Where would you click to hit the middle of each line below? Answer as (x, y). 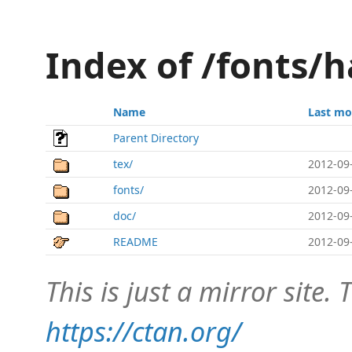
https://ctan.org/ (143, 331)
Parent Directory (156, 138)
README (136, 242)
